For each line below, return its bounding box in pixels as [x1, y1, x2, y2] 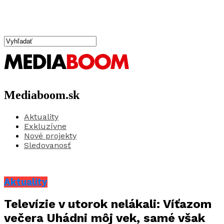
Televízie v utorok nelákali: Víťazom [4, 197, 211, 211]
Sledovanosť [24, 140, 71, 150]
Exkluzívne [24, 121, 66, 131]
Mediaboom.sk [4, 88, 79, 101]
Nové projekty [24, 130, 76, 140]
